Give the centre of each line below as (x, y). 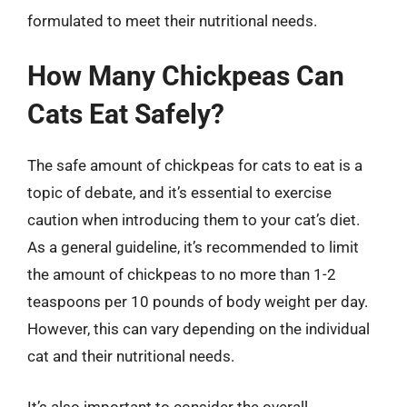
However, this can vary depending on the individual (199, 329)
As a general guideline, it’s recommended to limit (193, 247)
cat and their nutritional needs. (131, 356)
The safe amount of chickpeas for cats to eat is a (195, 165)
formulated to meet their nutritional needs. (172, 20)
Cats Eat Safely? (126, 114)
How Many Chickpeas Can (186, 76)
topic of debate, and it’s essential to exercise (179, 193)
